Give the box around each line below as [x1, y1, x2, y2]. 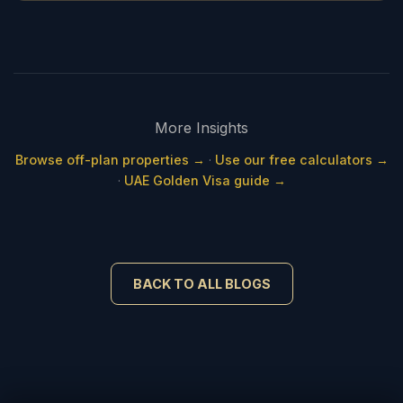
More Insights [155, 119, 248, 137]
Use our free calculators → [214, 152, 389, 167]
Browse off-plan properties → [14, 152, 205, 167]
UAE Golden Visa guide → [123, 173, 286, 188]
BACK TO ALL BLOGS [132, 276, 271, 291]
